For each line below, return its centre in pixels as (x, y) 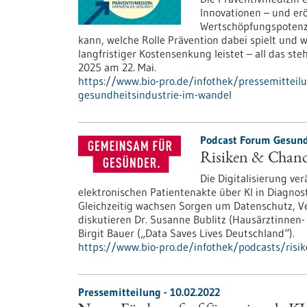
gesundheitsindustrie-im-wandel (155, 95)
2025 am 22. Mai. (117, 67)
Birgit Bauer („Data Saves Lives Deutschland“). (186, 233)
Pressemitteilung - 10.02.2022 (149, 292)
